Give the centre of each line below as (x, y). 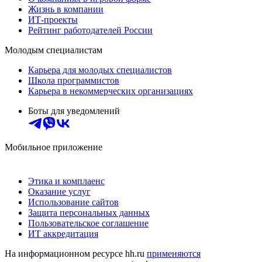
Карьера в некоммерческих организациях (111, 91)
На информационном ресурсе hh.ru (76, 253)
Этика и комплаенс (66, 181)
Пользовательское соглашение (88, 223)
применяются (174, 253)
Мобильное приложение (54, 147)
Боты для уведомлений (74, 111)
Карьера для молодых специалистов (100, 70)
